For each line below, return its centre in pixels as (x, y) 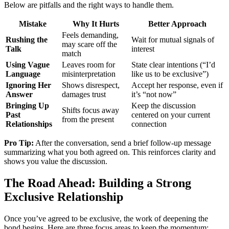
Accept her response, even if (177, 85)
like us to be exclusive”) (170, 74)
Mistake (33, 24)
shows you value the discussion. (56, 161)
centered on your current (171, 114)
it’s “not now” (154, 94)
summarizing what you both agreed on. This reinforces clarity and (110, 152)
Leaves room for (88, 64)
